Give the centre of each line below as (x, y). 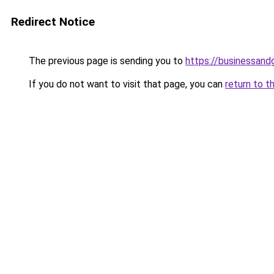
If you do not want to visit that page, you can (126, 84)
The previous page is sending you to (106, 61)
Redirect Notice (53, 22)
